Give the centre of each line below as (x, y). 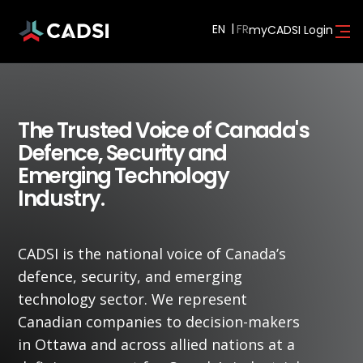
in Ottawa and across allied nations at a (157, 344)
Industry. (61, 199)
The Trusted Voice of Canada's (163, 130)
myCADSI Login (290, 30)
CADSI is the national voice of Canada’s (152, 254)
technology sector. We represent (133, 299)
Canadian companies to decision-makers (159, 322)
